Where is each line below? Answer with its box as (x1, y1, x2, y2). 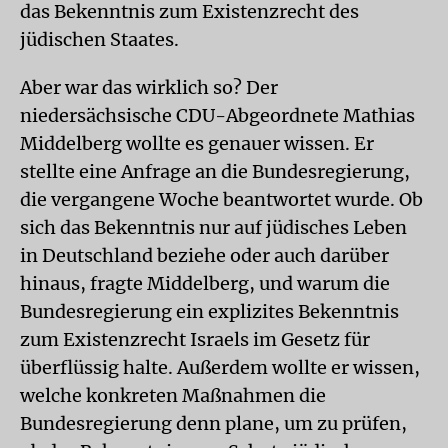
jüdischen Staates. (20, 28, 179, 51)
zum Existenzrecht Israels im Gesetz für (20, 328, 370, 351)
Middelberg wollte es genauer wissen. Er (20, 132, 374, 155)
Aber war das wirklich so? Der (20, 76, 278, 99)
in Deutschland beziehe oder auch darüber (20, 244, 389, 267)
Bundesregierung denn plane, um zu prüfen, (20, 412, 407, 435)
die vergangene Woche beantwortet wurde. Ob (20, 188, 423, 211)
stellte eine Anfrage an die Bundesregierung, (20, 160, 410, 183)
